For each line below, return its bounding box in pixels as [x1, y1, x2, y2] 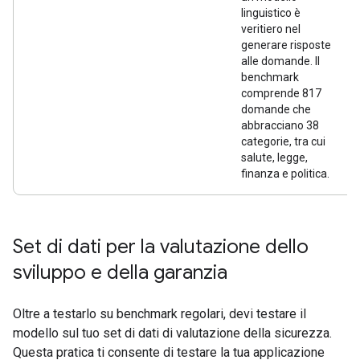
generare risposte [241, 39, 331, 51]
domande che [241, 103, 311, 116]
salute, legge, [241, 151, 308, 164]
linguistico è [241, 6, 301, 19]
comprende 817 [241, 87, 321, 100]
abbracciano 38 [241, 119, 319, 132]
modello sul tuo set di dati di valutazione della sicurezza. [13, 325, 332, 341]
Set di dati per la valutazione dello [13, 235, 309, 259]
